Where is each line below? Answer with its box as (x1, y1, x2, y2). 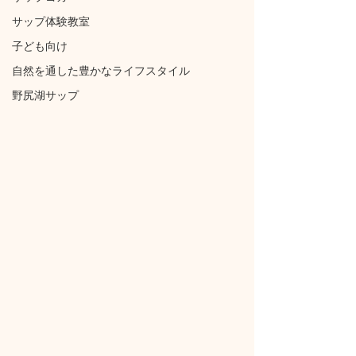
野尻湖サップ (12, 88, 79, 103)
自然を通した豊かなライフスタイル (12, 64, 190, 78)
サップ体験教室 (12, 14, 90, 29)
